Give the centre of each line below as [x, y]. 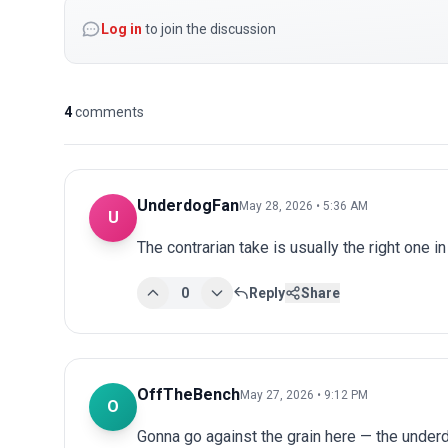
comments [109, 111]
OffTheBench [188, 394]
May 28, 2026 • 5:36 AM [303, 205]
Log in [121, 28]
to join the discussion [209, 28]
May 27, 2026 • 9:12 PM [304, 394]
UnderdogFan [188, 205]
